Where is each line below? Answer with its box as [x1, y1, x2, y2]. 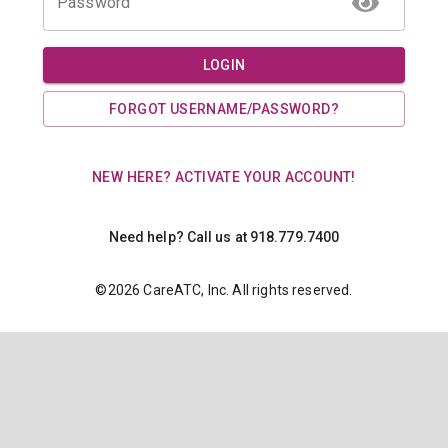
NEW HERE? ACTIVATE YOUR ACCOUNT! [92, 168, 356, 185]
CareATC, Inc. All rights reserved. [140, 281, 353, 298]
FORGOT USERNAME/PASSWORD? [109, 100, 339, 117]
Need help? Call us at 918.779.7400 [108, 228, 340, 245]
